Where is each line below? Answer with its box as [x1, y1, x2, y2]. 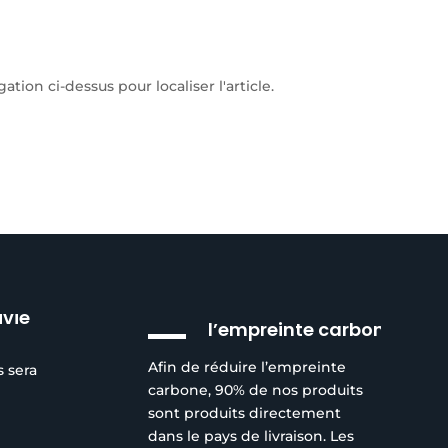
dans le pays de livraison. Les [148, 426, 355, 445]
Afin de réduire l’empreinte [148, 357, 347, 376]
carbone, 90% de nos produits [148, 380, 364, 399]
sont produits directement [148, 403, 342, 422]
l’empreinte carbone [208, 317, 397, 343]
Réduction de [208, 294, 332, 320]
